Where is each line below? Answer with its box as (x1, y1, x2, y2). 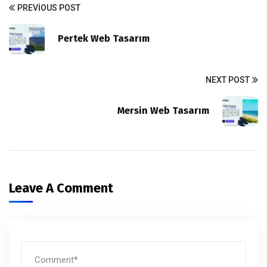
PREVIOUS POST (17, 2, 80, 13)
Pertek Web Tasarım (58, 33, 150, 45)
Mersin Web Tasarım (117, 105, 209, 117)
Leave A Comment (9, 179, 116, 196)
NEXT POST (206, 74, 250, 85)
